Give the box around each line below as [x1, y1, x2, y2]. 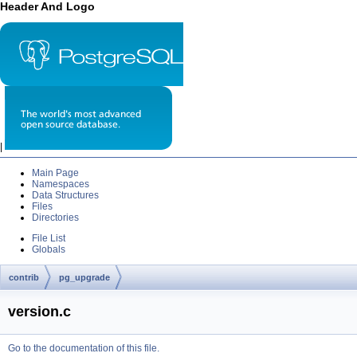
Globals [32, 243, 65, 255]
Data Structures [32, 189, 99, 201]
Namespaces [32, 178, 89, 190]
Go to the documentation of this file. [8, 343, 159, 355]
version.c [8, 303, 71, 320]
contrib [9, 272, 39, 282]
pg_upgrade [59, 272, 110, 282]
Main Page [32, 167, 79, 178]
